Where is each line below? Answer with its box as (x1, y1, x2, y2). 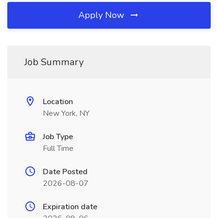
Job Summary (24, 55, 84, 69)
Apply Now (78, 9, 127, 21)
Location (43, 96, 73, 107)
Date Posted (43, 166, 88, 177)
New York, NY (43, 108, 90, 119)
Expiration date (43, 201, 97, 212)
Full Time (43, 143, 73, 154)
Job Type (43, 131, 73, 142)
